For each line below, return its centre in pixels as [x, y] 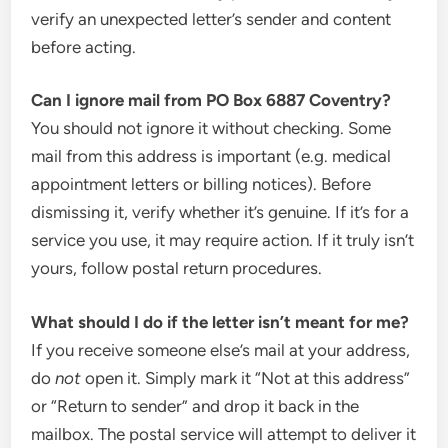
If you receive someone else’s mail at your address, [221, 349]
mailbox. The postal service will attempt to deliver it [224, 433]
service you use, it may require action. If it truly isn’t [223, 240]
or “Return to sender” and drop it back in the [195, 405]
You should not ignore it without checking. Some [211, 128]
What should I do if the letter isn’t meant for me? [220, 321]
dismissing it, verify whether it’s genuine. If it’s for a [220, 212]
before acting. [84, 46]
